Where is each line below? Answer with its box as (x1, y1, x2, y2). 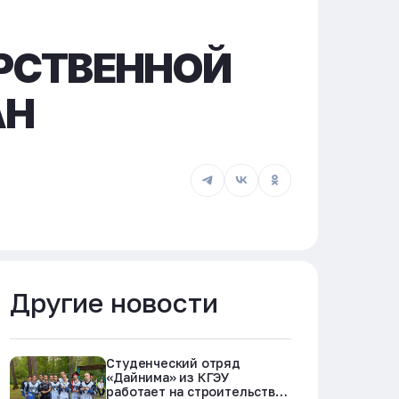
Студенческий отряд (106, 355, 240, 371)
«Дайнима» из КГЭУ (106, 370, 231, 386)
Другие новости (10, 286, 218, 319)
